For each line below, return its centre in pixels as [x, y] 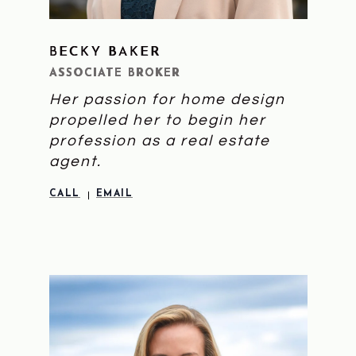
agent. [75, 162]
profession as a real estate [159, 141]
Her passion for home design [167, 100]
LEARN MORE [178, 59]
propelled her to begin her [157, 120]
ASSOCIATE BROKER [114, 74]
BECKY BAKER [105, 53]
